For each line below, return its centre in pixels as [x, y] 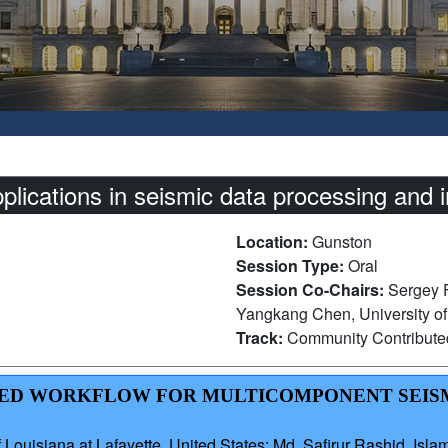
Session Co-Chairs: [312, 290]
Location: [274, 242]
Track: [261, 338]
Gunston [342, 242]
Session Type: [292, 266]
